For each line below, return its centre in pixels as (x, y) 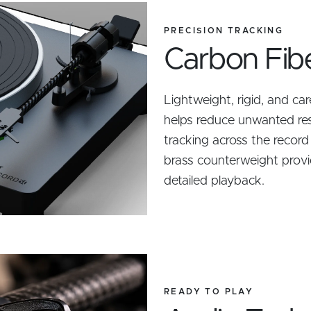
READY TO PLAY (209, 291)
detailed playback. (214, 181)
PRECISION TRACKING (224, 30)
